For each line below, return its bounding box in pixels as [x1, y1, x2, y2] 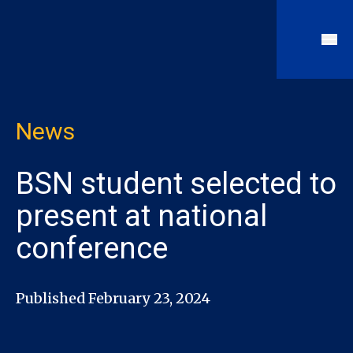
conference [16, 230, 168, 266]
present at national [16, 198, 267, 233]
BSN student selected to [16, 165, 336, 201]
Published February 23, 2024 [16, 288, 210, 307]
